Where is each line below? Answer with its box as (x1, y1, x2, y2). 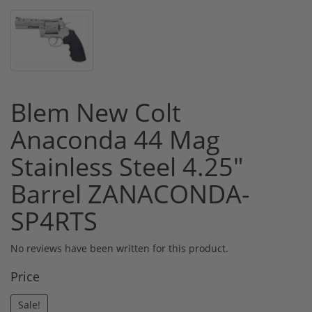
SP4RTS (10, 203, 97, 238)
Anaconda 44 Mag (10, 122, 220, 157)
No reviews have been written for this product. (10, 241, 228, 255)
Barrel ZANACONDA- (10, 176, 250, 211)
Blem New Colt (10, 95, 181, 130)
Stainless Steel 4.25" (10, 149, 243, 184)
